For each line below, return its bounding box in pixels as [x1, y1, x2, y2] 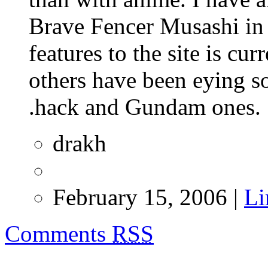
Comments [5, 221, 112, 247]
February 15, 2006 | [53, 184, 244, 211]
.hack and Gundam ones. [29, 94, 261, 120]
